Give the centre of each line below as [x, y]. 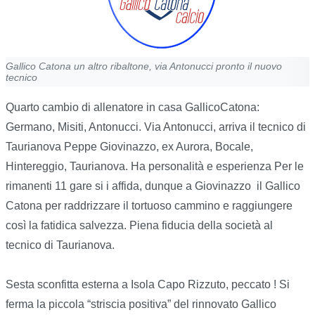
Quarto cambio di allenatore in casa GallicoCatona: [133, 108]
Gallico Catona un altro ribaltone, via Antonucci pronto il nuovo [144, 66]
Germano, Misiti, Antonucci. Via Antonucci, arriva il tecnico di [156, 127]
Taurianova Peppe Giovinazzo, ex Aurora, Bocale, [129, 147]
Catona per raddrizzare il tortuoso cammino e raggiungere [149, 206]
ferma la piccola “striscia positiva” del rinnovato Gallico [141, 304]
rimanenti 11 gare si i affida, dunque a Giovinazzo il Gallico [153, 186]
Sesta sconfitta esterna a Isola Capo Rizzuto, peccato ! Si [148, 285]
